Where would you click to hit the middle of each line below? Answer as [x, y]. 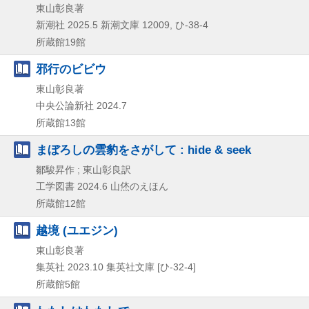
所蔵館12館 [61, 203]
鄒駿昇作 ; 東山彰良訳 [83, 169]
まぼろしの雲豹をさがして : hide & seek [143, 149]
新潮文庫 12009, [137, 24]
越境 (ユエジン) [77, 230]
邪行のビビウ [71, 69]
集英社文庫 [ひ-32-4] [151, 267]
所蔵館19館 [61, 42]
